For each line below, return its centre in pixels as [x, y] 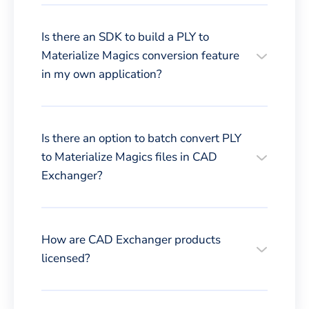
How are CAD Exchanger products [131, 239]
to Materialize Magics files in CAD [129, 157]
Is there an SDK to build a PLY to [125, 37]
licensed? [66, 258]
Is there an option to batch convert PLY [141, 138]
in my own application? [102, 74]
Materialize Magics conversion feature [140, 55]
